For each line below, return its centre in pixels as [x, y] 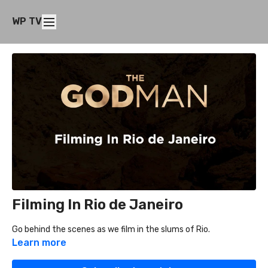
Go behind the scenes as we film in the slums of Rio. [111, 230]
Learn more [39, 243]
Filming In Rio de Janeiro [98, 205]
